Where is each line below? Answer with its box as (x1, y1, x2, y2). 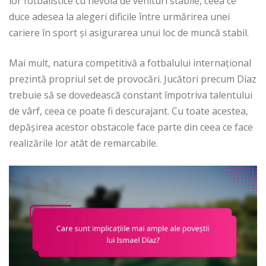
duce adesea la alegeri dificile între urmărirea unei (9, 10, 230, 24)
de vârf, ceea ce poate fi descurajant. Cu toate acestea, (9, 104, 248, 118)
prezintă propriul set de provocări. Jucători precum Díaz (9, 72, 256, 86)
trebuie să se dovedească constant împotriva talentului (9, 88, 252, 102)
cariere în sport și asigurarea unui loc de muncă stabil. (9, 26, 249, 40)
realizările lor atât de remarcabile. (9, 137, 158, 150)
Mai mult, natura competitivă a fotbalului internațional (9, 56, 251, 70)
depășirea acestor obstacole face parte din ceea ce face (9, 121, 253, 134)
